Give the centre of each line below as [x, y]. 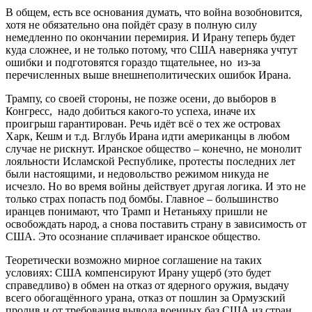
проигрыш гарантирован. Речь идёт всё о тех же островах [143, 123]
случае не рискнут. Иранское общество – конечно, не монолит [154, 148]
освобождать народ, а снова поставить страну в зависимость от [156, 224]
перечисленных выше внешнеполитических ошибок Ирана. [148, 75]
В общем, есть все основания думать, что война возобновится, [154, 12]
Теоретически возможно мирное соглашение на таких [134, 260]
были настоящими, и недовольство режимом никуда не [137, 173]
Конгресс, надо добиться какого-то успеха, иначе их [131, 111]
